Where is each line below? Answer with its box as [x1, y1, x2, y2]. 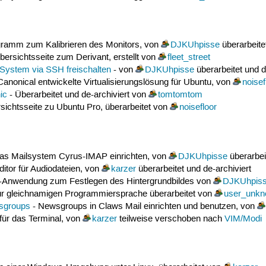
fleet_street [167, 52, 210, 64]
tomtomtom [157, 90, 202, 101]
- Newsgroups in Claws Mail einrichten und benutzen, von [30, 201, 257, 212]
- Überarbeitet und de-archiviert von [7, 90, 148, 101]
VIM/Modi [224, 213, 262, 224]
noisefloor [179, 102, 217, 113]
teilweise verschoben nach [116, 213, 224, 224]
